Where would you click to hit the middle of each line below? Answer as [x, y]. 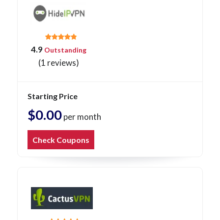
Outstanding [64, 50]
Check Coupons [61, 140]
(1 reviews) [58, 63]
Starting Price [53, 96]
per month [82, 117]
